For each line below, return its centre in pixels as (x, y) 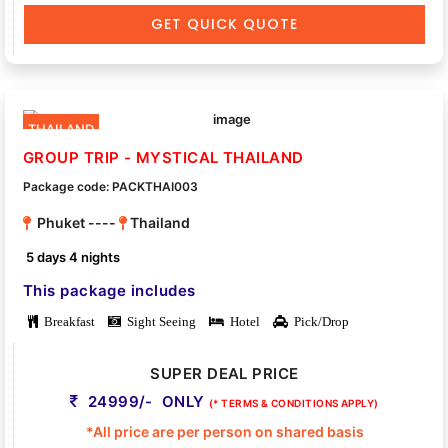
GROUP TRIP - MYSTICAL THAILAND (163, 157)
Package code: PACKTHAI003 (110, 186)
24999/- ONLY (146, 401)
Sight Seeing (158, 321)
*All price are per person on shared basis (224, 431)
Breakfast (66, 321)
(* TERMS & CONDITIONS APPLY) (294, 402)
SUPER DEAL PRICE (224, 373)
